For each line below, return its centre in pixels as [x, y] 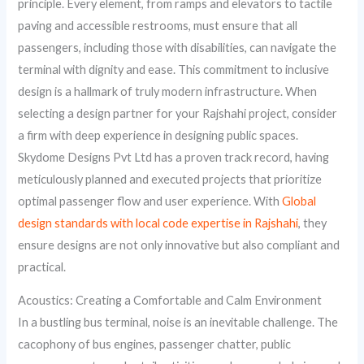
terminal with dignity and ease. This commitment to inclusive [174, 69]
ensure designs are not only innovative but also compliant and [179, 245]
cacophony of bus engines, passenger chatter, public [155, 344]
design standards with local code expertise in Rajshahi [158, 223]
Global [299, 201]
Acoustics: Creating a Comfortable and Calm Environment [170, 301]
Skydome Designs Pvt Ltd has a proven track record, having [174, 157]
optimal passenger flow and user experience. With [150, 201]
